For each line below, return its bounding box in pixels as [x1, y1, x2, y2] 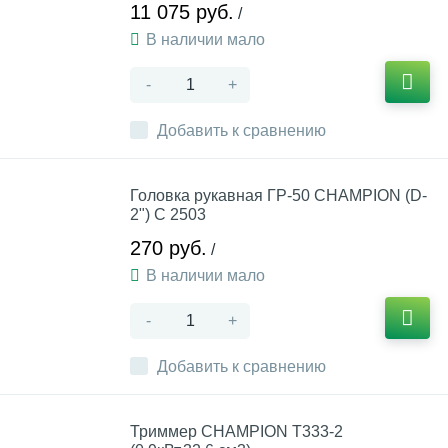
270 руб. [130, 237, 207, 259]
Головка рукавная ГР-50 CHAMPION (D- [130, 187, 427, 204]
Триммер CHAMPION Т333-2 [130, 423, 343, 440]
